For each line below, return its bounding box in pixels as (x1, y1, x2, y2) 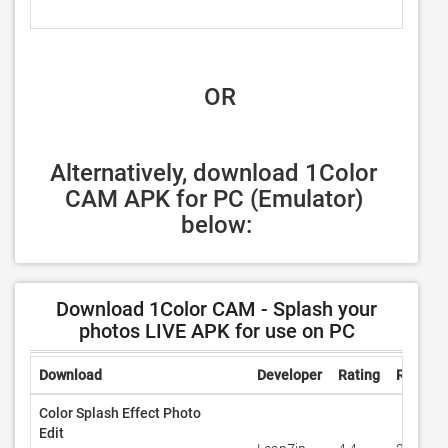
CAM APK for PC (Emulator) (64, 185, 363, 213)
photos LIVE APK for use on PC (78, 319, 355, 343)
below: (181, 211, 252, 239)
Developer (257, 367, 322, 383)
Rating (338, 367, 380, 383)
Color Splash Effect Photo (39, 405, 201, 421)
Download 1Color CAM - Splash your (56, 297, 377, 321)
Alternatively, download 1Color (50, 159, 377, 187)
